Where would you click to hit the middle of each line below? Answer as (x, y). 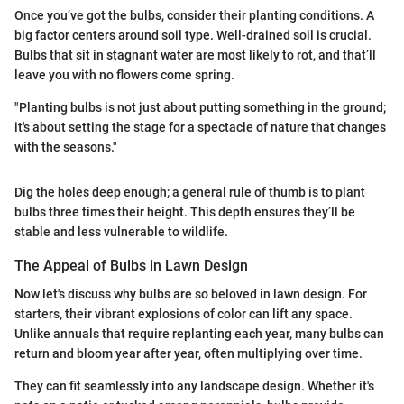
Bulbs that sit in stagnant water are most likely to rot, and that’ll (195, 55)
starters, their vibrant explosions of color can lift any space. (184, 314)
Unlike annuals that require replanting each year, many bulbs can (199, 334)
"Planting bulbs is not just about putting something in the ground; (200, 107)
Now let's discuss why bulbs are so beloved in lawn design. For (191, 294)
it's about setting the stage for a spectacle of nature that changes (200, 127)
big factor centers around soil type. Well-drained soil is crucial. (193, 35)
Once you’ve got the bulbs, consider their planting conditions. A (194, 15)
